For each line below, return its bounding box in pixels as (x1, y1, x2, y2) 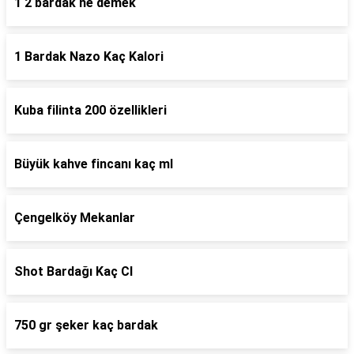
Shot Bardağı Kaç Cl (14, 264, 133, 279)
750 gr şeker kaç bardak (14, 318, 158, 333)
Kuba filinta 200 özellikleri (14, 103, 167, 118)
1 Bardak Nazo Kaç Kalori (14, 49, 164, 64)
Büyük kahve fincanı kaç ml (14, 156, 173, 171)
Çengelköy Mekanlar (14, 210, 135, 225)
